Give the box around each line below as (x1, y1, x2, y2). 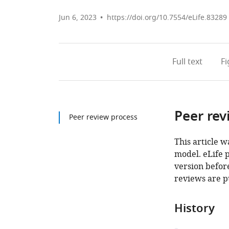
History (174, 200, 215, 219)
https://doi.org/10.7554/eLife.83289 (107, 12, 227, 23)
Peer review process (69, 112, 138, 123)
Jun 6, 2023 (59, 12, 97, 23)
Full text (172, 56, 203, 68)
